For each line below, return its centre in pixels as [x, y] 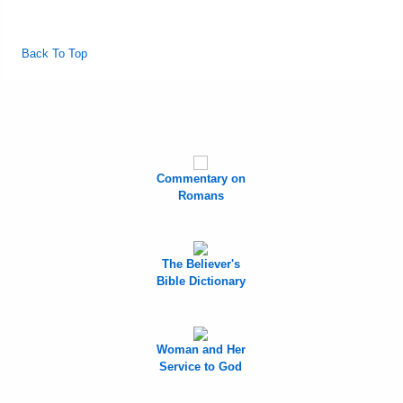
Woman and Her [201, 350]
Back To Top [55, 54]
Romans [201, 196]
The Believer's [201, 264]
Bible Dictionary [201, 282]
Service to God [201, 367]
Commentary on [201, 179]
